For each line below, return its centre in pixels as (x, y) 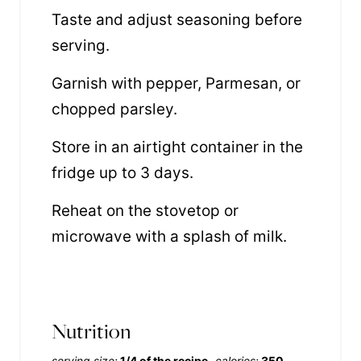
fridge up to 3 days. (122, 172)
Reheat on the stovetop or (145, 210)
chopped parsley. (114, 109)
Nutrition (91, 331)
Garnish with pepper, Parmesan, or (176, 83)
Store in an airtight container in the (177, 147)
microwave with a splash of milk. (169, 236)
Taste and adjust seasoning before (177, 19)
